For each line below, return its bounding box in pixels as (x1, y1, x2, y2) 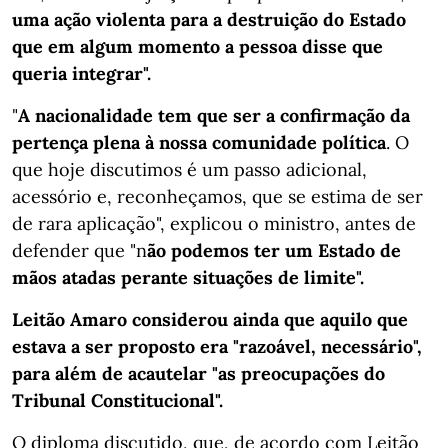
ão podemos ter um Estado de (147, 239, 401, 262)
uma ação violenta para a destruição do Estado (12, 8, 406, 31)
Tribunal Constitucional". (12, 389, 223, 412)
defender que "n (12, 239, 147, 262)
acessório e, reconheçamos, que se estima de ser (12, 185, 423, 208)
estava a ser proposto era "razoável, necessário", (12, 335, 422, 358)
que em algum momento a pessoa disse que (12, 35, 383, 58)
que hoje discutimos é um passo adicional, (12, 158, 367, 181)
